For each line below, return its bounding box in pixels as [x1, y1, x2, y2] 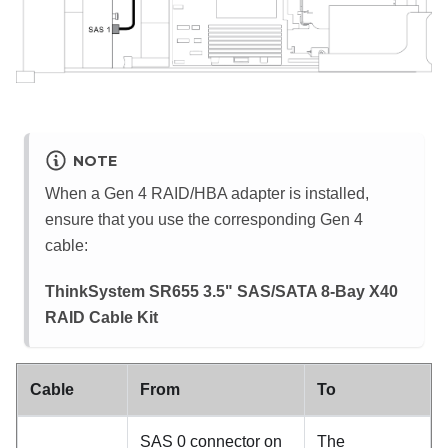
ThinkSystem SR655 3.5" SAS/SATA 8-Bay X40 [45, 282, 398, 300]
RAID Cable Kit [45, 308, 158, 326]
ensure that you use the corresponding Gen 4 [45, 210, 363, 228]
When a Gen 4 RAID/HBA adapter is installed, [45, 184, 369, 202]
